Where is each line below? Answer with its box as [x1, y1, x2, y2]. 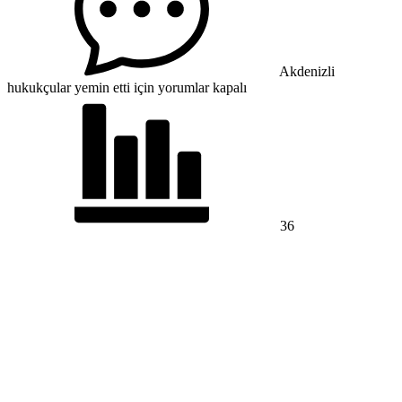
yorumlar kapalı [154, 79, 247, 95]
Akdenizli [279, 63, 335, 79]
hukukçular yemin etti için [7, 79, 154, 95]
